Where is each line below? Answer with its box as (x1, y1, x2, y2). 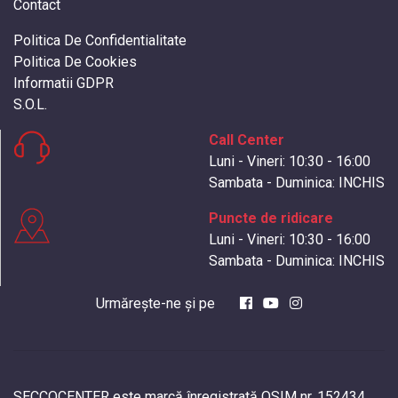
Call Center (209, 131, 284, 148)
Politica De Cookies (13, 52, 137, 70)
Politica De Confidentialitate (13, 31, 187, 49)
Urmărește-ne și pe (96, 294, 219, 312)
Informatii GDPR (13, 74, 114, 92)
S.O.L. (13, 95, 47, 113)
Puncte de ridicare (209, 209, 333, 227)
